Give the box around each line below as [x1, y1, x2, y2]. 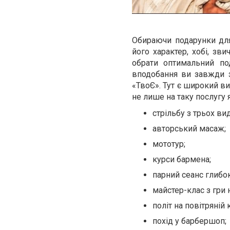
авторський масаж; [152, 124, 226, 134]
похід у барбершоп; [152, 216, 226, 226]
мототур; [152, 139, 185, 149]
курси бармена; [152, 155, 211, 165]
